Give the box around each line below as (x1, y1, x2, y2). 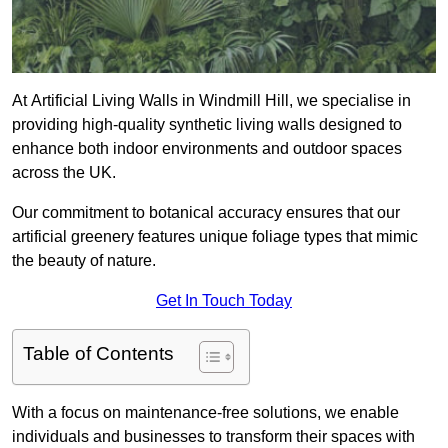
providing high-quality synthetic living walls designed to (12, 116, 402, 134)
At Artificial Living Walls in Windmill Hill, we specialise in (12, 92, 411, 110)
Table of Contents (23, 343, 174, 365)
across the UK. (12, 164, 116, 182)
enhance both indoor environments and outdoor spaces (12, 140, 402, 158)
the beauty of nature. (12, 252, 156, 270)
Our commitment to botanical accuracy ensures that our (12, 204, 400, 222)
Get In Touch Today (156, 292, 292, 310)
